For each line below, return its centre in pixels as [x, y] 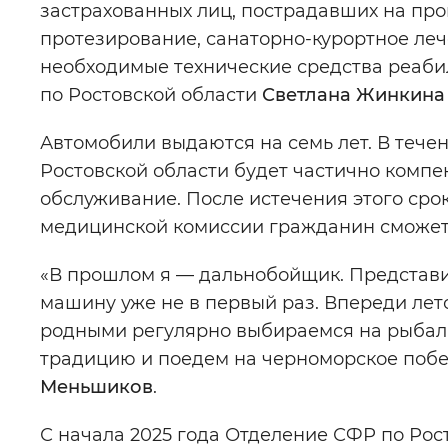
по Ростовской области [151, 95]
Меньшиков [96, 387]
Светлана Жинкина [353, 95]
